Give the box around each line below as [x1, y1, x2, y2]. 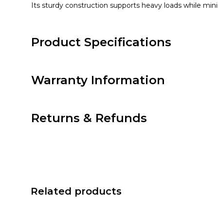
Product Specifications [31, 35, 171, 50]
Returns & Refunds [31, 111, 147, 126]
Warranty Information [31, 73, 165, 88]
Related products [31, 185, 122, 198]
